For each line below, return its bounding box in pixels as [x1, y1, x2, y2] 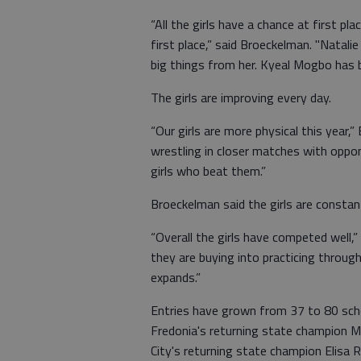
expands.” [151, 268, 201, 287]
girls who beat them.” [151, 161, 266, 180]
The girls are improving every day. [151, 88, 331, 107]
